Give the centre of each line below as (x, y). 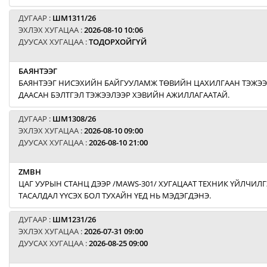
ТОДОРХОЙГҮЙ (118, 42)
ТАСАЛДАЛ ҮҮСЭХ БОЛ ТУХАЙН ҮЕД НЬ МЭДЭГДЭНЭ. (115, 195)
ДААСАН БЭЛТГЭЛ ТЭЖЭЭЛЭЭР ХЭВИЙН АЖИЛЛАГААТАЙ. (124, 95)
